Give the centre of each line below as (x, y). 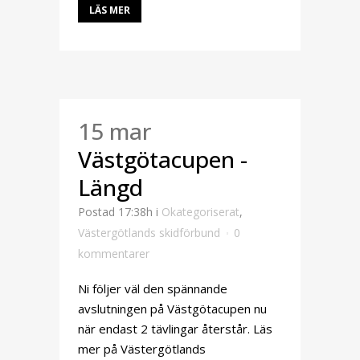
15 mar (115, 131)
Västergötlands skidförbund (149, 233)
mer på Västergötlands (142, 349)
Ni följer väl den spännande (153, 288)
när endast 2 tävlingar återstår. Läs (175, 329)
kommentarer (114, 254)
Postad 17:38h (115, 212)
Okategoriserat (200, 212)
